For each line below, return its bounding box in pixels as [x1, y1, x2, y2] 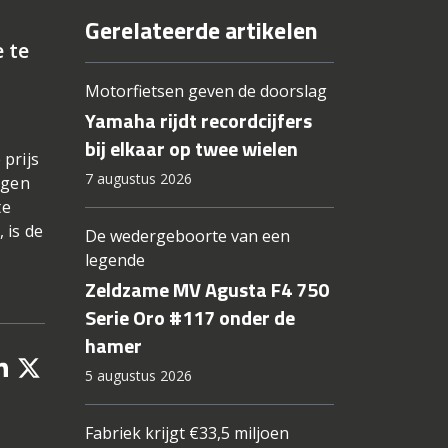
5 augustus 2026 [84, 366, 192, 386]
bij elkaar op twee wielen [84, 133, 298, 165]
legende [84, 249, 145, 272]
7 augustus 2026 [84, 169, 192, 189]
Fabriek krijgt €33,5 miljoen [84, 422, 289, 445]
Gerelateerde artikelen [84, 12, 318, 49]
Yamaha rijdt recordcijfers [84, 105, 312, 137]
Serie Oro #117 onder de [84, 302, 295, 334]
